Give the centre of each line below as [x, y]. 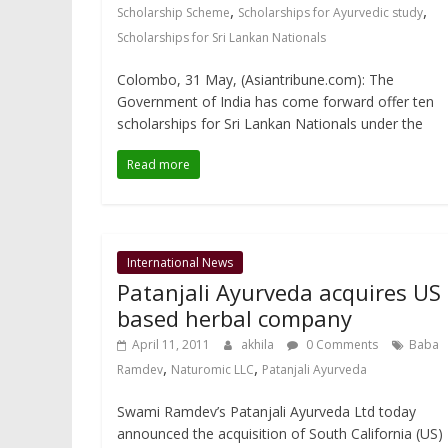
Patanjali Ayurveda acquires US [279, 292]
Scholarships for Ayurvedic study [330, 13]
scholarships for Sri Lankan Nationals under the [270, 124]
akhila [259, 345]
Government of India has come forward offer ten [277, 102]
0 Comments [340, 345]
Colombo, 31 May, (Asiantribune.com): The [255, 80]
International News [180, 263]
